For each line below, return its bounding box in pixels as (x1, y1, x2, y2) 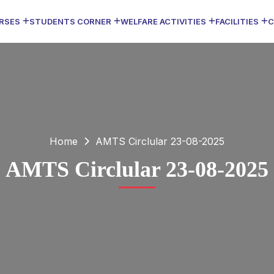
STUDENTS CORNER (29, 17, 111, 26)
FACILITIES (215, 17, 259, 26)
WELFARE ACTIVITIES (120, 17, 206, 26)
